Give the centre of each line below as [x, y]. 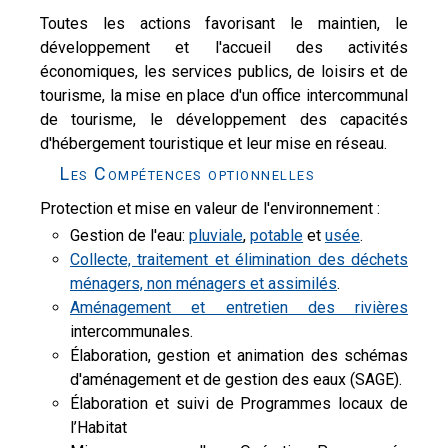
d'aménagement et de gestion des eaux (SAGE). [236, 379]
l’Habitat [98, 427]
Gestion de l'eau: [129, 235]
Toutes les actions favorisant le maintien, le [224, 23]
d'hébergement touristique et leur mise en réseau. [213, 143]
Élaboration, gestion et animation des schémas [239, 355]
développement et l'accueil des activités [224, 47]
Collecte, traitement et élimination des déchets [239, 259]
